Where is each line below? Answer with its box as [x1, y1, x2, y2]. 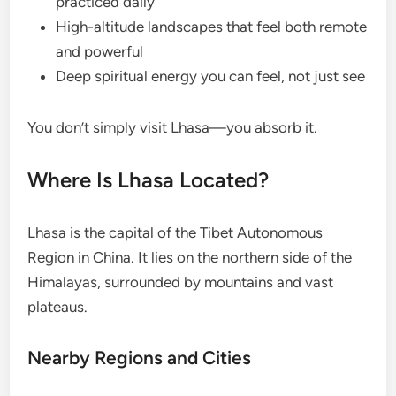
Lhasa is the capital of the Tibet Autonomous [27, 224, 324, 242]
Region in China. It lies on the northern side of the [27, 248, 353, 267]
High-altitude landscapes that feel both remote [56, 18, 368, 36]
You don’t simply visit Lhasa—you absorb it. [27, 118, 318, 137]
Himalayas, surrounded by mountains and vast [27, 273, 334, 292]
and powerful [56, 42, 144, 61]
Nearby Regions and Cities [27, 346, 252, 369]
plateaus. [27, 298, 88, 316]
